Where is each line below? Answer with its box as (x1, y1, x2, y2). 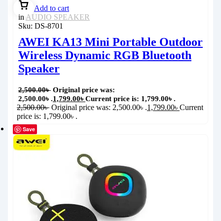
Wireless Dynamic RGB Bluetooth (18, 49, 191, 62)
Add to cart (34, 4, 69, 13)
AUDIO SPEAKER (26, 13, 90, 22)
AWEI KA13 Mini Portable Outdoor (18, 36, 203, 49)
